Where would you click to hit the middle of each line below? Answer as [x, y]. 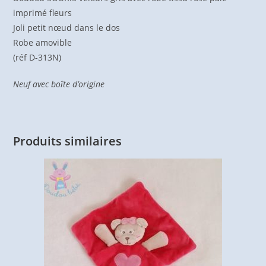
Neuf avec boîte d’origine [59, 84]
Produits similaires [68, 141]
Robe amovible [43, 42]
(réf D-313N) [37, 57]
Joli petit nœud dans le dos [67, 27]
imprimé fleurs [43, 12]
